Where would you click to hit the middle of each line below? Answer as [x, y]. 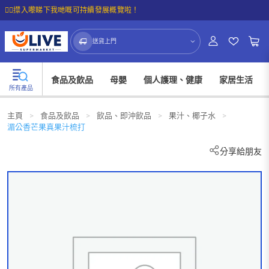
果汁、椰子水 [192, 116]
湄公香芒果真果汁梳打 [46, 127]
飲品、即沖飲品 [124, 116]
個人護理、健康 [173, 80]
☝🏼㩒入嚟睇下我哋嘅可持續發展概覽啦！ [72, 10]
